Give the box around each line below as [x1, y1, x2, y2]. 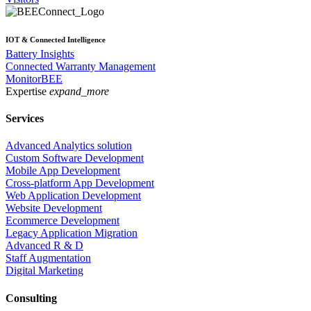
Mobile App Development [6, 165, 120, 177]
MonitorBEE [6, 72, 62, 85]
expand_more [49, 85, 109, 97]
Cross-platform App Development [6, 177, 154, 190]
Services [6, 112, 44, 125]
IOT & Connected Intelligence [6, 35, 106, 44]
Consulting [6, 292, 57, 304]
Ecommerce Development [6, 215, 119, 227]
